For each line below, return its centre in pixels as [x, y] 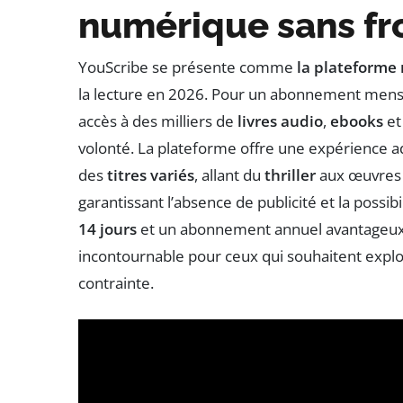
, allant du [229, 175]
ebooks [357, 121]
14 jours [107, 229]
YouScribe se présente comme [188, 67]
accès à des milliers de [158, 121]
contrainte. [116, 283]
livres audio [280, 121]
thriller [290, 175]
